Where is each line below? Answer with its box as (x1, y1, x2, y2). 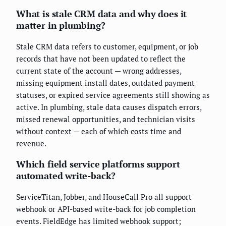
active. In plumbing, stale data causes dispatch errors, (16, 102, 201, 112)
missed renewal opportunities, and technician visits (16, 114, 195, 125)
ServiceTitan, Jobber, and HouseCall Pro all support (16, 192, 192, 202)
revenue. (16, 138, 46, 149)
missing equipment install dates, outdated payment (16, 78, 195, 88)
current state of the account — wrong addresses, (16, 66, 181, 76)
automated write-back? (16, 169, 116, 182)
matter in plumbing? (16, 19, 105, 32)
